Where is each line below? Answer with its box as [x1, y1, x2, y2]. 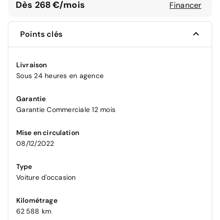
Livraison [16, 60, 47, 69]
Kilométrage [16, 195, 57, 205]
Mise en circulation [16, 128, 79, 137]
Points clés [20, 28, 62, 39]
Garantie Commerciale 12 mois [16, 105, 115, 114]
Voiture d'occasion [16, 172, 76, 182]
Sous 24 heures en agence [16, 71, 104, 80]
